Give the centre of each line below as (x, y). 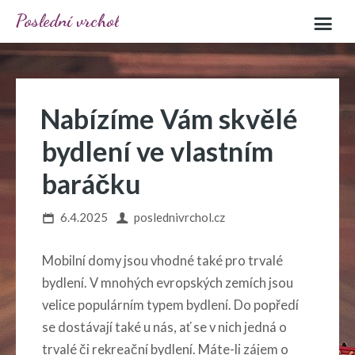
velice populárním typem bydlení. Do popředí (170, 305)
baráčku (92, 183)
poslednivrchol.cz (179, 217)
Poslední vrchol (67, 20)
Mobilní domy (82, 260)
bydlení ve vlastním (158, 151)
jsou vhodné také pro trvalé (202, 260)
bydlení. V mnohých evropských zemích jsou (168, 282)
